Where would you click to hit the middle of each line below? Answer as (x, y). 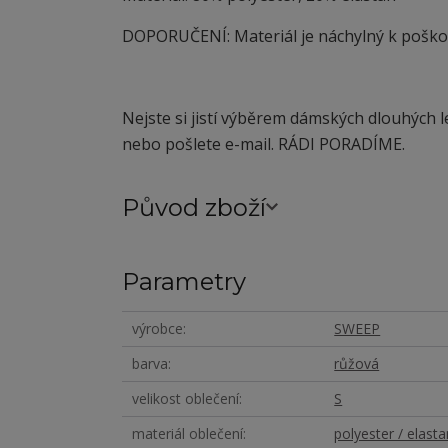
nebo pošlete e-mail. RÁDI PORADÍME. (263, 143)
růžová (357, 363)
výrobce (157, 328)
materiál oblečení (187, 433)
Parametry (184, 281)
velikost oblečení (185, 398)
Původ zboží (194, 207)
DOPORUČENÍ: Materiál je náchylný (255, 35)
